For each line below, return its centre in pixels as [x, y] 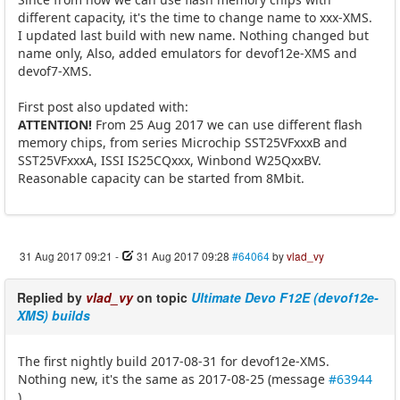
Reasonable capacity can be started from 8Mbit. [161, 178]
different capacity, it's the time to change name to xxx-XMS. [195, 17]
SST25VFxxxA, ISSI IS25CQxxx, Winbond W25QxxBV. [170, 160]
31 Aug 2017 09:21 [66, 255]
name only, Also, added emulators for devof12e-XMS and [187, 53]
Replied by [51, 297]
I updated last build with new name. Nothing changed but [193, 35]
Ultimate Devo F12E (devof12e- [285, 297]
